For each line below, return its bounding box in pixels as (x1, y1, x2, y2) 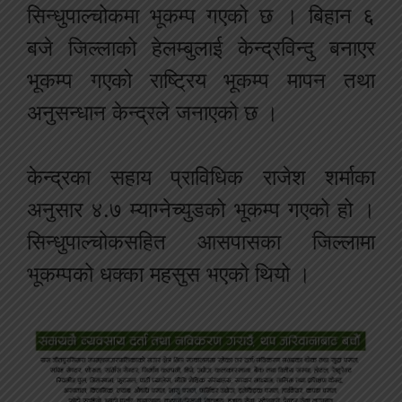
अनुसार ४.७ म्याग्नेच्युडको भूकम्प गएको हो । (27, 197, 375, 223)
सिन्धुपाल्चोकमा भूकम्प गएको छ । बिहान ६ (27, 3, 375, 30)
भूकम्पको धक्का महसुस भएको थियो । (27, 261, 310, 288)
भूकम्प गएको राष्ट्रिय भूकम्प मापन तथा (27, 67, 375, 94)
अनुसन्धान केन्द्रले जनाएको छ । (27, 100, 278, 127)
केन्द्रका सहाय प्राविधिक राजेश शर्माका (27, 164, 375, 191)
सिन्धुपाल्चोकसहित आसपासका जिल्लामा (27, 229, 375, 256)
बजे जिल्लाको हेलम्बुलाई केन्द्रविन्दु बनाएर (27, 35, 375, 62)
